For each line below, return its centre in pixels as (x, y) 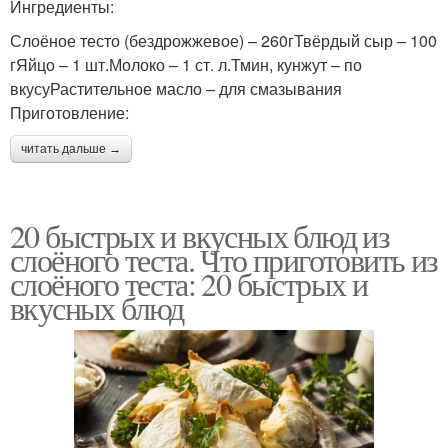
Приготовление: (69, 112)
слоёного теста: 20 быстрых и (189, 283)
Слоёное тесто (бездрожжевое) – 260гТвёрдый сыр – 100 (223, 40)
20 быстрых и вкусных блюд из (200, 235)
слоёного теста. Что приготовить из (224, 259)
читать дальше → (71, 148)
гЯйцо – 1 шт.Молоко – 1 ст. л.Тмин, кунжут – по (186, 64)
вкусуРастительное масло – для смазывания (176, 88)
